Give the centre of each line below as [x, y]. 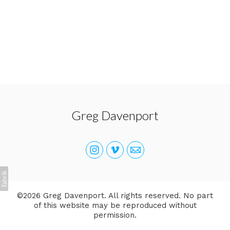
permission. [115, 215]
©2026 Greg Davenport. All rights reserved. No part [115, 195]
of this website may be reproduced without [115, 205]
